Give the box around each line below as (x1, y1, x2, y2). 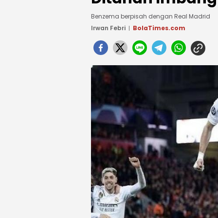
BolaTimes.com (133, 24, 185, 32)
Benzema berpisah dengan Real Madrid (91, 12, 210, 20)
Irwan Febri (91, 24, 126, 32)
